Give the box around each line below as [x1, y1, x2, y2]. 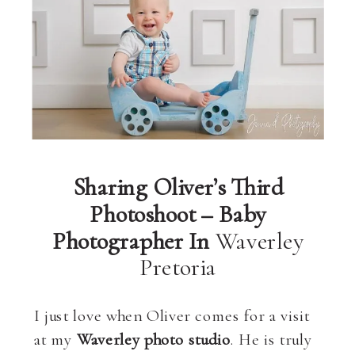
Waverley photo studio [76, 329, 231, 349]
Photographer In [52, 226, 216, 255]
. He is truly [231, 329, 312, 349]
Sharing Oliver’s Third [73, 172, 284, 202]
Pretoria [139, 252, 216, 282]
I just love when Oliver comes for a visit [34, 304, 310, 325]
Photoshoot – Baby [90, 199, 267, 228]
